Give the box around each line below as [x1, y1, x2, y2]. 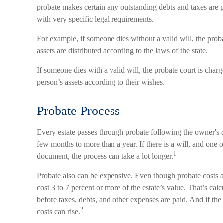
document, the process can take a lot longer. [37, 152, 173, 160]
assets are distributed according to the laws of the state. [37, 46, 208, 55]
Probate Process [37, 104, 120, 118]
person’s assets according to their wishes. [37, 78, 165, 86]
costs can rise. [37, 207, 80, 216]
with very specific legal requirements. [37, 15, 154, 23]
